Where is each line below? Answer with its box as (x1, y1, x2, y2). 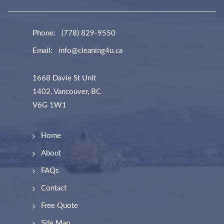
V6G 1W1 (32, 101, 66, 109)
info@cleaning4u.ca (58, 47, 122, 55)
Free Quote (41, 202, 78, 210)
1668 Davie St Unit (32, 74, 96, 82)
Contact (41, 184, 66, 192)
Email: (32, 47, 52, 55)
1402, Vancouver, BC (32, 88, 101, 96)
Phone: (32, 29, 55, 37)
